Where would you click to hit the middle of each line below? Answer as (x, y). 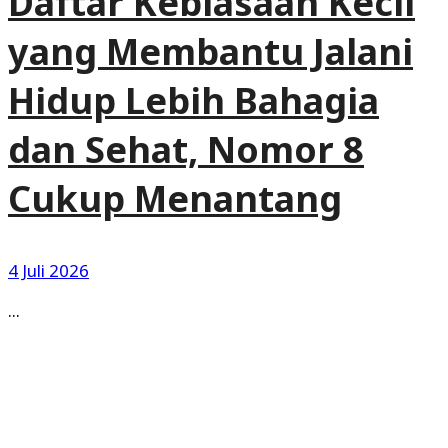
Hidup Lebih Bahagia (193, 100)
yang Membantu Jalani (210, 51)
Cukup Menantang (175, 198)
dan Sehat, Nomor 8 (186, 149)
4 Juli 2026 (48, 270)
